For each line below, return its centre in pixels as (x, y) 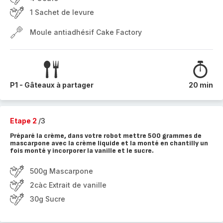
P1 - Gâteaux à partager (52, 85)
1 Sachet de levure (62, 12)
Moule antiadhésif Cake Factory (86, 32)
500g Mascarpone (61, 171)
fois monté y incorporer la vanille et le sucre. (82, 151)
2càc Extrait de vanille (68, 185)
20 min (201, 85)
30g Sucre (48, 199)
